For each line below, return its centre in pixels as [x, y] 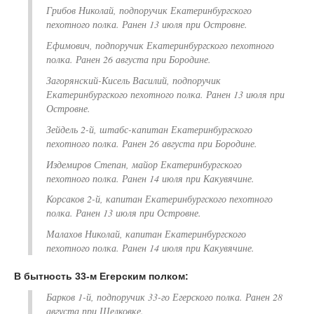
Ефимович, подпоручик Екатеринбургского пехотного [160, 46]
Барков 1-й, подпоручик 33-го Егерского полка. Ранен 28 [164, 297]
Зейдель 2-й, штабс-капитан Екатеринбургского [149, 129]
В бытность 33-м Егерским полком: [101, 277]
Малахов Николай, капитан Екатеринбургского [146, 234]
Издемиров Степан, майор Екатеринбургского [144, 164]
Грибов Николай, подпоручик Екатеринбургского [149, 11]
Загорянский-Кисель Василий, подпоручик [134, 81]
